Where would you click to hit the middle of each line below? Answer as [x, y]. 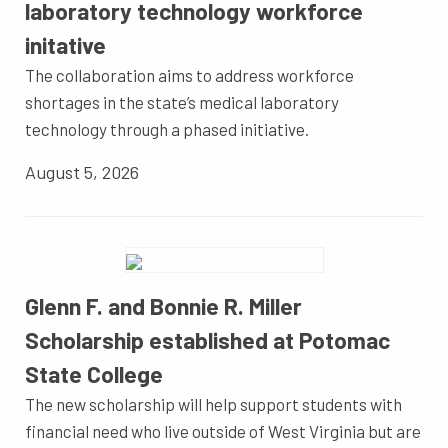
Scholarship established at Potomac [207, 340]
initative [65, 45]
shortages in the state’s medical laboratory [182, 102]
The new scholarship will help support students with [213, 404]
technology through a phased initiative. [167, 129]
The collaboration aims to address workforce [189, 75]
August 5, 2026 [82, 172]
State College [94, 374]
